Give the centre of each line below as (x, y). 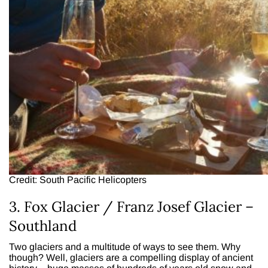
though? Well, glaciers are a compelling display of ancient (131, 257)
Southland (43, 226)
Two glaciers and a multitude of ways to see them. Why (125, 246)
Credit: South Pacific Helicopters (78, 179)
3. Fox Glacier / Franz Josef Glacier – (131, 206)
